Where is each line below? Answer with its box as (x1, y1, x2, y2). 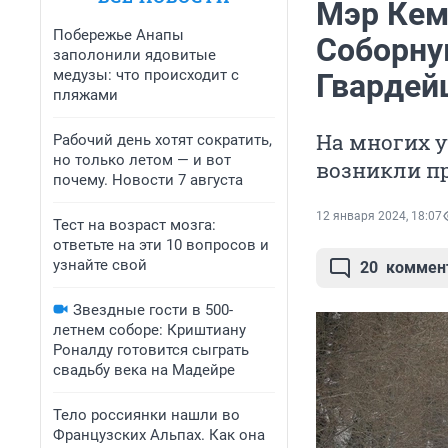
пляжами (53, 86, 118, 104)
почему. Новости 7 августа (53, 171, 243, 189)
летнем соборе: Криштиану (53, 321, 246, 339)
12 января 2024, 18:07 (316, 209, 442, 224)
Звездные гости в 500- (73, 301, 233, 319)
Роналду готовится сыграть (53, 341, 249, 359)
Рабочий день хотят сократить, (53, 131, 272, 149)
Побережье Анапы (53, 26, 184, 44)
